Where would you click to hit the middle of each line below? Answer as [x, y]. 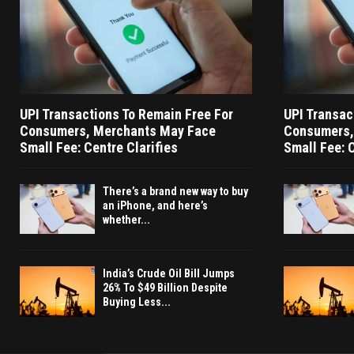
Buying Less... [137, 302]
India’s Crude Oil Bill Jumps [169, 274]
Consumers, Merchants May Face [118, 131]
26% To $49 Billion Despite [165, 288]
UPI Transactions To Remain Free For [126, 115]
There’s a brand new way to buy [175, 192]
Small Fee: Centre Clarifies [99, 148]
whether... [126, 220]
